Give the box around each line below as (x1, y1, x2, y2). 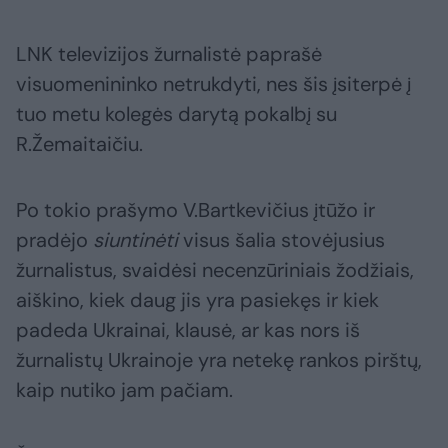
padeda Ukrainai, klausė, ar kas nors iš (16, 317, 360, 344)
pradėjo (16, 227, 93, 254)
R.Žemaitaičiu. (16, 131, 143, 158)
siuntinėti (93, 227, 178, 254)
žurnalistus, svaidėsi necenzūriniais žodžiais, (16, 257, 414, 284)
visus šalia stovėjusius (178, 227, 385, 254)
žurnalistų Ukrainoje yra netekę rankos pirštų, (16, 347, 422, 374)
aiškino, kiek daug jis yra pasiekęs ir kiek (16, 287, 379, 314)
